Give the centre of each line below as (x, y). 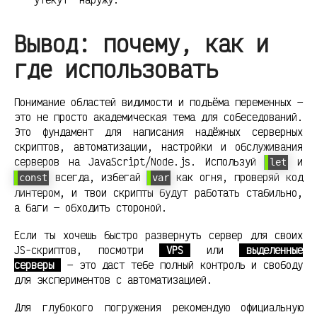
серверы (34, 265)
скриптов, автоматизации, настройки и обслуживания (158, 146)
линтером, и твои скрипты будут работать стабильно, (158, 192)
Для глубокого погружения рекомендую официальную (158, 307)
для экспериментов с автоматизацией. (113, 279)
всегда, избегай (98, 177)
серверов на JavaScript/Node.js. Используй (140, 161)
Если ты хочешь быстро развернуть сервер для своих (158, 235)
